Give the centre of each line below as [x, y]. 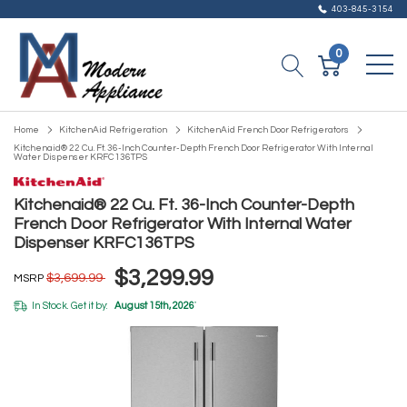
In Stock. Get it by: [70, 306]
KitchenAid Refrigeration [113, 130]
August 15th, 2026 [154, 306]
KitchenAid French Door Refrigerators [268, 130]
